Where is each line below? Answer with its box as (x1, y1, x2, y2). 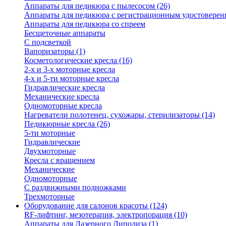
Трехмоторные (24, 192, 75, 201)
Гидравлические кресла (24, 83, 105, 92)
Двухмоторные (24, 146, 76, 155)
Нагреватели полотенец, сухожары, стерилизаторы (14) (24, 110, 215, 119)
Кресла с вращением (24, 155, 95, 164)
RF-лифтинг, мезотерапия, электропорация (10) (24, 210, 187, 219)
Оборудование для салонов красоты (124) (24, 201, 167, 210)
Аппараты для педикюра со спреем (24, 19, 145, 28)
